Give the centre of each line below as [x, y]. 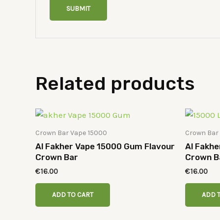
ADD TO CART [73, 195]
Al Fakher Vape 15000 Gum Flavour [105, 147]
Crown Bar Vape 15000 [71, 133]
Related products [115, 83]
